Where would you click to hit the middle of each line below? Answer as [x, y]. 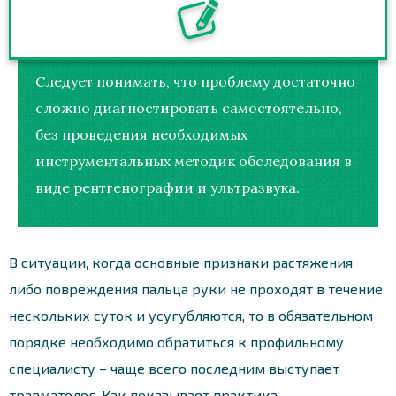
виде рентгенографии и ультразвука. [168, 187]
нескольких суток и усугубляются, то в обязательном [191, 315]
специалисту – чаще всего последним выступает [174, 368]
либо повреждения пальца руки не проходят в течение [196, 288]
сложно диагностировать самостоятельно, [189, 107]
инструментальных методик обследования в [194, 160]
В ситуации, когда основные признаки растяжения [181, 262]
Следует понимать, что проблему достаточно [195, 81]
